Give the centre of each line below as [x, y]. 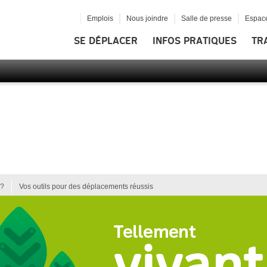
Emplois [100, 18]
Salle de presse [206, 18]
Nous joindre [147, 18]
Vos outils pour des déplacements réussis [86, 187]
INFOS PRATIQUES [195, 41]
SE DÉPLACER [106, 41]
